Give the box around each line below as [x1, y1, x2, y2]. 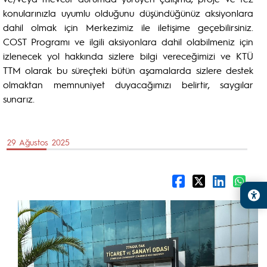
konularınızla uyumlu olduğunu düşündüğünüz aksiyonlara [3, 7, 253, 19]
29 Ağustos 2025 [7, 136, 70, 147]
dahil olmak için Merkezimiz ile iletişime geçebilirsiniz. [3, 21, 253, 33]
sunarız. [3, 92, 35, 105]
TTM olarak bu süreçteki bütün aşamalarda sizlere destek [3, 64, 253, 76]
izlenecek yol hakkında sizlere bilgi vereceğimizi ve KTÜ [3, 49, 253, 62]
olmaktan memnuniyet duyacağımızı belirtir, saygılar [3, 78, 253, 91]
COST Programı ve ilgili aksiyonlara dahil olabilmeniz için [3, 35, 253, 48]
